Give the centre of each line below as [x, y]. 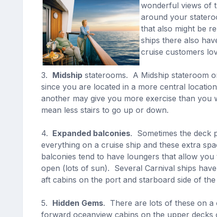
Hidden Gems [77, 203]
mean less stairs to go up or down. [107, 110]
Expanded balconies [90, 133]
